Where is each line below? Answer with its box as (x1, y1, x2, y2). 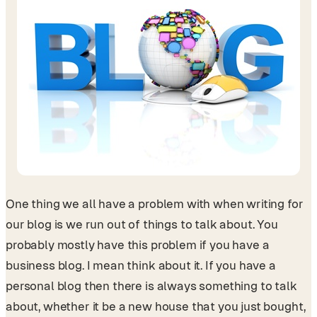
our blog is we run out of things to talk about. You (6, 217, 278, 231)
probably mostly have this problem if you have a (6, 237, 270, 252)
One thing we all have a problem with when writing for (6, 196, 304, 211)
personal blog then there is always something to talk (6, 278, 297, 293)
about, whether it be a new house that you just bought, (6, 299, 306, 313)
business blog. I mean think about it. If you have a (6, 258, 276, 272)
